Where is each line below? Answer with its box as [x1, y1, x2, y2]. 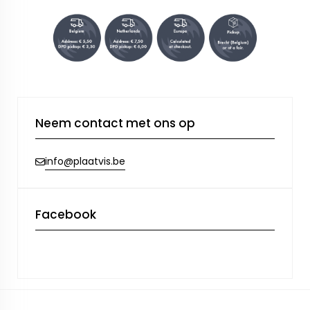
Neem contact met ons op [35, 115, 195, 132]
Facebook [35, 206, 96, 224]
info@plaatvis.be [45, 154, 125, 169]
